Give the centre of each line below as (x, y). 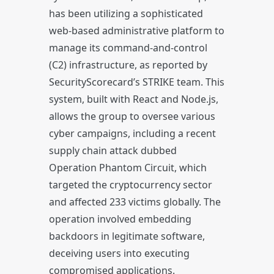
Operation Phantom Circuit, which (128, 168)
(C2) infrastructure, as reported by (128, 65)
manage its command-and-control (128, 48)
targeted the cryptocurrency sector (131, 185)
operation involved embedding (120, 219)
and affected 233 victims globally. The (135, 202)
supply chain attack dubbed (113, 150)
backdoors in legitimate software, (127, 236)
